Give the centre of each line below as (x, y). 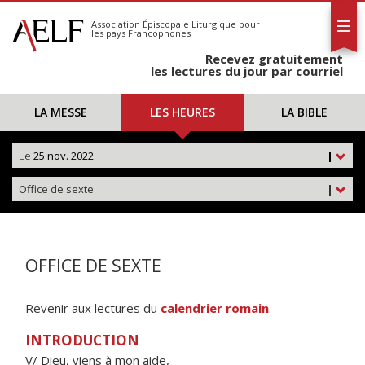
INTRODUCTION (82, 340)
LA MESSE (61, 112)
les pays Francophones (141, 33)
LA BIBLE (304, 112)
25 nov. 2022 (62, 156)
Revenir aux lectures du (93, 308)
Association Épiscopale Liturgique (164, 24)
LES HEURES (182, 112)
